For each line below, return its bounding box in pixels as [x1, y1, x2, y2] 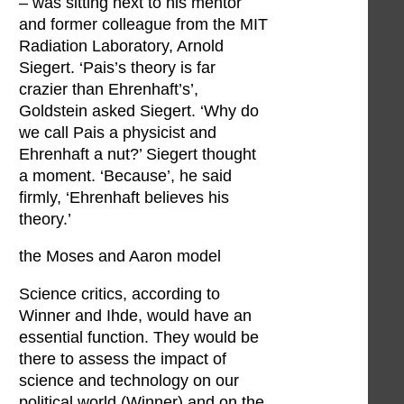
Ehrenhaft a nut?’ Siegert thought [19, 144, 256, 163]
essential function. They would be [19, 327, 259, 346]
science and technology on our [19, 371, 239, 390]
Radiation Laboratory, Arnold [19, 36, 224, 55]
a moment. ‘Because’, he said [19, 166, 232, 185]
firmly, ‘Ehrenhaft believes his [19, 188, 229, 207]
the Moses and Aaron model [19, 247, 221, 266]
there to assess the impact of [19, 349, 226, 368]
